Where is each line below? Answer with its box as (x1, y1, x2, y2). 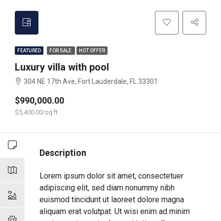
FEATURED (17, 48, 41, 53)
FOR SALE (49, 48, 73, 53)
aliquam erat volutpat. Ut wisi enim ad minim (39, 207, 190, 216)
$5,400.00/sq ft (15, 109, 58, 116)
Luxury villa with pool (15, 61, 109, 73)
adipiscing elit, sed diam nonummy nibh (39, 183, 175, 192)
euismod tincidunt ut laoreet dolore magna (39, 195, 184, 204)
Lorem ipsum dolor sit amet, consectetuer (39, 171, 184, 181)
